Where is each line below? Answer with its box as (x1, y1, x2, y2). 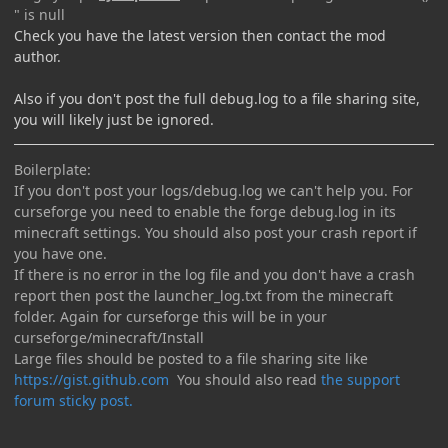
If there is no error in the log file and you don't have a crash (14, 264, 415, 284)
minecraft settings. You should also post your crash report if (14, 222, 417, 242)
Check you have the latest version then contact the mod (14, 25, 386, 45)
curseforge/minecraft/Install (14, 327, 204, 347)
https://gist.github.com (14, 369, 169, 389)
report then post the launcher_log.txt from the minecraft (14, 285, 393, 305)
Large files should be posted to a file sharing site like (14, 348, 368, 368)
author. (14, 46, 61, 66)
